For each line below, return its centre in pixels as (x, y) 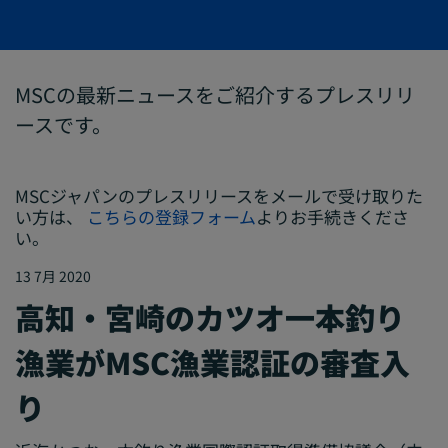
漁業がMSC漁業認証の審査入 (212, 362)
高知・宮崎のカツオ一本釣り (210, 317)
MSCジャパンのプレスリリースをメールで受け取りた (219, 195)
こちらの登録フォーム (171, 216)
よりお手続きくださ (332, 216)
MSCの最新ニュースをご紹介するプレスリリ (215, 94)
